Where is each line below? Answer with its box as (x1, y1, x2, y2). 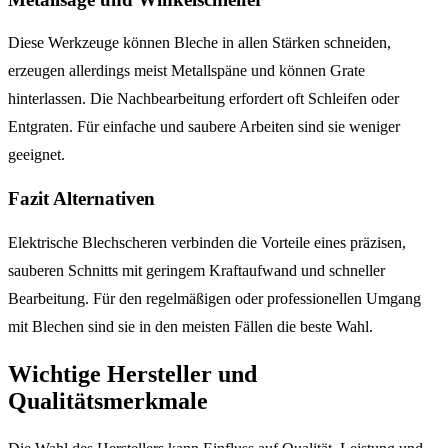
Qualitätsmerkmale (8, 387, 208, 414)
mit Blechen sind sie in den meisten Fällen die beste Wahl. (8, 317, 373, 335)
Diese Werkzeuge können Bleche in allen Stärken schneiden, (8, 34, 391, 52)
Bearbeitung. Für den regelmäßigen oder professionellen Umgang (8, 289, 421, 307)
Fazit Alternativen (8, 188, 155, 210)
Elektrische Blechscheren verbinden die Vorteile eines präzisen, (8, 233, 406, 251)
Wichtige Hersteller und (8, 360, 257, 387)
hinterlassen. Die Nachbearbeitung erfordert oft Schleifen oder (8, 90, 399, 108)
